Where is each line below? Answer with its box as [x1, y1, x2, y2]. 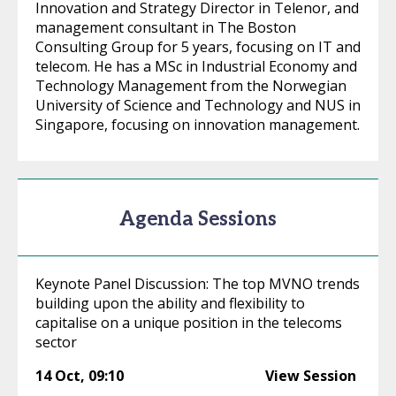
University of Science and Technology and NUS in [35, 95, 361, 115]
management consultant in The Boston [35, 18, 296, 37]
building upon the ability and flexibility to [35, 293, 305, 313]
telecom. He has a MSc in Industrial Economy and [35, 57, 357, 76]
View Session [265, 366, 356, 385]
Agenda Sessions [119, 208, 277, 231]
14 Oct [35, 366, 80, 385]
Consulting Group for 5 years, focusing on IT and [35, 37, 361, 57]
